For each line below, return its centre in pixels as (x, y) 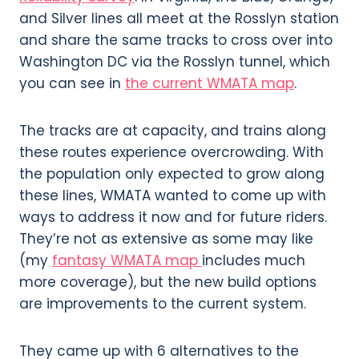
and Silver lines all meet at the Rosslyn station (179, 19)
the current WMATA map (210, 84)
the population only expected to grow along (172, 174)
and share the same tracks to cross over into (176, 40)
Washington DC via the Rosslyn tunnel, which (175, 62)
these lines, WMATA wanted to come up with (173, 196)
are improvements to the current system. (163, 304)
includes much (254, 261)
